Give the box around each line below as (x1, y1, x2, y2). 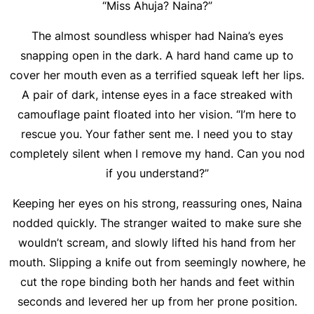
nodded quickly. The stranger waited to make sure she (13, 216, 301, 230)
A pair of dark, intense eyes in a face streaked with (22, 88, 292, 102)
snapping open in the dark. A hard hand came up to (20, 48, 294, 62)
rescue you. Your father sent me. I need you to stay (21, 127, 293, 141)
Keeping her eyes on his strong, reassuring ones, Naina (12, 196, 302, 210)
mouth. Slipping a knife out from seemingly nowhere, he (8, 255, 306, 269)
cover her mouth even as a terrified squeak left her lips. (10, 68, 304, 82)
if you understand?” (105, 166, 209, 180)
